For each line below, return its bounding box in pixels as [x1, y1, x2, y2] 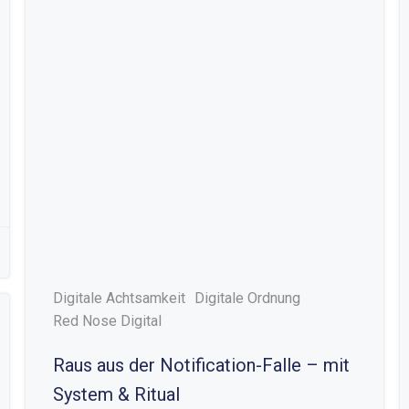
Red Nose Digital [52, 312, 162, 330]
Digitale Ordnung [194, 289, 300, 307]
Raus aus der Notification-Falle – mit [52, 354, 350, 376]
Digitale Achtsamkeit [52, 289, 185, 307]
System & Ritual [52, 383, 180, 405]
